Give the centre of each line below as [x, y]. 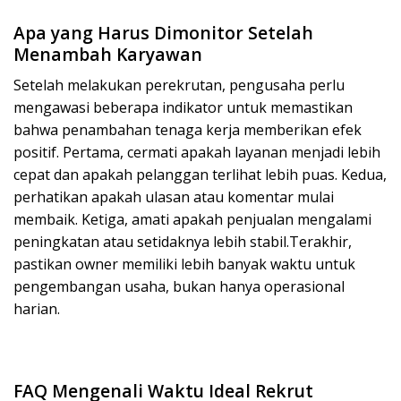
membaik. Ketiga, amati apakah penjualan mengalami [192, 220]
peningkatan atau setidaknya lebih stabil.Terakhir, [183, 242]
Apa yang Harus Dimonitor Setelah [163, 33]
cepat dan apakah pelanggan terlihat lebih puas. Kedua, [200, 175]
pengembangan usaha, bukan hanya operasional [179, 287]
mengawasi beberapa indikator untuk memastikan [183, 108]
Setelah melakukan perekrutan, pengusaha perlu [179, 85]
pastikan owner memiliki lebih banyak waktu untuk [184, 264]
